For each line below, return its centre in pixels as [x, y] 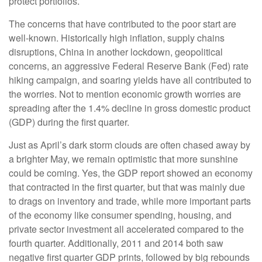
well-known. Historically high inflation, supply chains [117, 37]
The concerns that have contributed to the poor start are [123, 23]
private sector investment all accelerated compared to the [126, 229]
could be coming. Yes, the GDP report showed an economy [131, 173]
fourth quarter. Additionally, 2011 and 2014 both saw [116, 243]
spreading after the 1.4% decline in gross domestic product [130, 108]
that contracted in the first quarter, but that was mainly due [127, 187]
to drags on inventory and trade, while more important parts [130, 201]
